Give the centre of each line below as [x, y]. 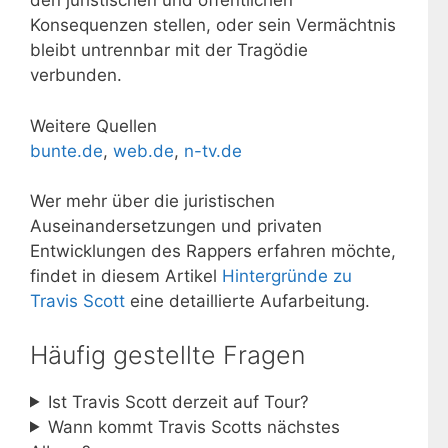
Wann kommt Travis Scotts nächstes [194, 426]
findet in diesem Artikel [126, 276]
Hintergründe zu [287, 276]
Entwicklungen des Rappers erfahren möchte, [213, 251]
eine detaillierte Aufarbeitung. [247, 301]
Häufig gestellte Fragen [167, 354]
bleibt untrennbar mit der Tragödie [169, 50]
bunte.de [66, 150]
